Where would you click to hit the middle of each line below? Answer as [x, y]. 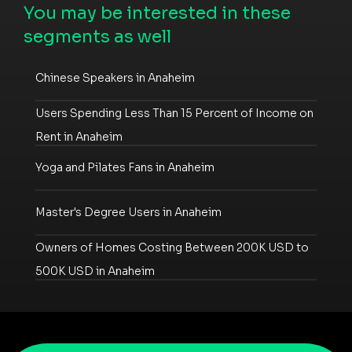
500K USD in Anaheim [95, 271]
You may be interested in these [157, 13]
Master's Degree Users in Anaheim [128, 213]
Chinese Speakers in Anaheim [115, 78]
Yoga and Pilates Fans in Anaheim [125, 168]
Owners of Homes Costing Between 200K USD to [172, 247]
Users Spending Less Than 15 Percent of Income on [174, 113]
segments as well [97, 36]
